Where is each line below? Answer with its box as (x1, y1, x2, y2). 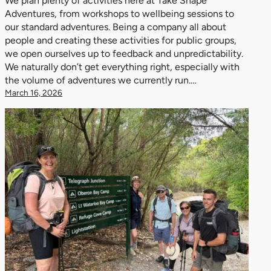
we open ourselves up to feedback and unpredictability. (5, 48, 243, 59)
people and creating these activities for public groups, (5, 34, 237, 46)
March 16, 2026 (5, 88, 62, 97)
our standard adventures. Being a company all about (5, 21, 226, 33)
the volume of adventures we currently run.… (5, 74, 197, 86)
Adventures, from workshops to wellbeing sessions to (5, 8, 234, 19)
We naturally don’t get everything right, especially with (5, 61, 240, 73)
